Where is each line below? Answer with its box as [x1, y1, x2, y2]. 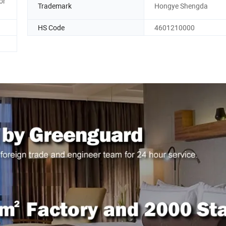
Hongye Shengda [154, 1, 208, 11]
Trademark [38, 1, 72, 11]
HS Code [38, 22, 65, 32]
